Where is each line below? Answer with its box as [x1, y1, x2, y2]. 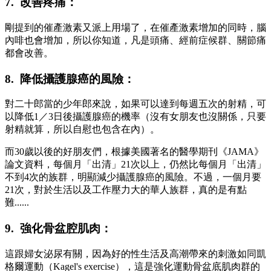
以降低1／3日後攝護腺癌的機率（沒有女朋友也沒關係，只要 [5, 111, 266, 122]
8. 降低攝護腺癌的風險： [5, 72, 135, 85]
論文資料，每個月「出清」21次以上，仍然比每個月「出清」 [5, 159, 266, 170]
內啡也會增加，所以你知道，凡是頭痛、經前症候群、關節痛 [5, 34, 266, 45]
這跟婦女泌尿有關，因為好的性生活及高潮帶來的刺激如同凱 [5, 248, 266, 259]
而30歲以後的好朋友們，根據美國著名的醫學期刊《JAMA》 [5, 146, 264, 157]
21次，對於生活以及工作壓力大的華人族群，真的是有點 [5, 184, 247, 195]
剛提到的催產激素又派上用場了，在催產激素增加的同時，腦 [5, 22, 266, 33]
